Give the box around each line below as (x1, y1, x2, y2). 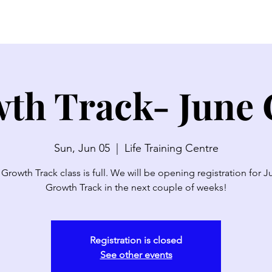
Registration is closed (90, 234, 182, 246)
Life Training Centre (124, 141, 219, 155)
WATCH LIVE (78, 16, 134, 27)
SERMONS (12, 16, 58, 27)
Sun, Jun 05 (53, 141, 110, 155)
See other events (100, 249, 172, 260)
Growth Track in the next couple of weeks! (45, 182, 227, 193)
